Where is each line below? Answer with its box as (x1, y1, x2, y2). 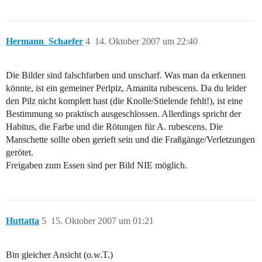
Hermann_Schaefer (6, 36, 83, 47)
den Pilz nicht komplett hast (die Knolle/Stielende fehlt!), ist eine (6, 96, 243, 106)
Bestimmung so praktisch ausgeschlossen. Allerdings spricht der (6, 109, 241, 119)
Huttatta (6, 216, 39, 226)
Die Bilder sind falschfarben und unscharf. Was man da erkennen (6, 70, 246, 81)
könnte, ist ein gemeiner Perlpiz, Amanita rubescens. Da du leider (6, 83, 246, 94)
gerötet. (6, 147, 33, 158)
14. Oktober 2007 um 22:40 (95, 36, 198, 47)
